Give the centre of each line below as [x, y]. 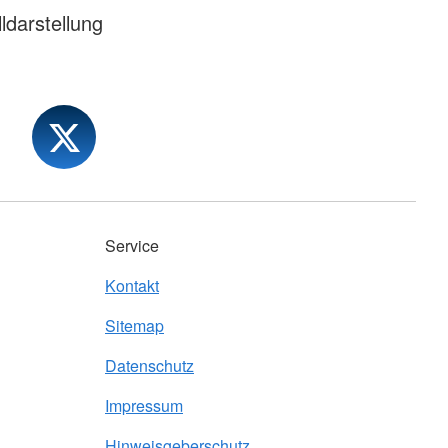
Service [132, 246]
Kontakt [132, 286]
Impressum [144, 406]
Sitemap [134, 326]
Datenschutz [149, 366]
